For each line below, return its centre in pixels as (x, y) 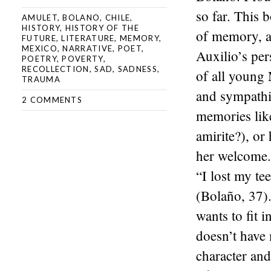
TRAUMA (41, 79)
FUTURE (39, 38)
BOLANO (81, 18)
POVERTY (83, 59)
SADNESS (137, 69)
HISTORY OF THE (102, 28)
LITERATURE (88, 38)
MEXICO (40, 48)
